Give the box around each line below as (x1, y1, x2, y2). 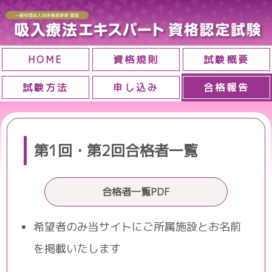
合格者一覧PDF (102, 185, 170, 199)
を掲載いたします (33, 240, 121, 256)
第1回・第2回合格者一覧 (34, 140, 199, 161)
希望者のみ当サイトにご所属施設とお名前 (33, 219, 242, 234)
